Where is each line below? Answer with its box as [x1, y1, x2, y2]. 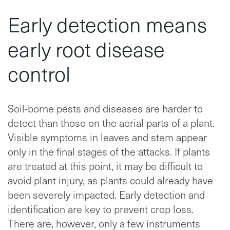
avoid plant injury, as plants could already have [8, 173, 213, 188]
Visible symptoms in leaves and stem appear [8, 130, 207, 145]
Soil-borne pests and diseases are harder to [8, 101, 203, 116]
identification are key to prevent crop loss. [8, 202, 194, 217]
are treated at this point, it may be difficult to [8, 159, 203, 174]
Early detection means [8, 10, 207, 39]
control [8, 60, 70, 88]
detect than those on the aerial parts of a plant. [8, 116, 215, 130]
